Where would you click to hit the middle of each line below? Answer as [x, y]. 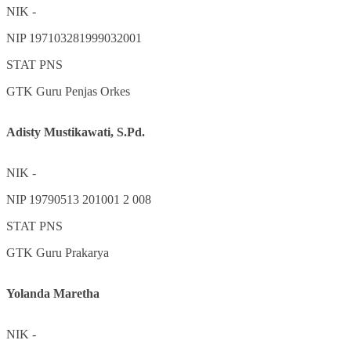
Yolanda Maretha [53, 293]
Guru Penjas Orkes [83, 91]
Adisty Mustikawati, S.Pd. [76, 132]
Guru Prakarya [72, 252]
